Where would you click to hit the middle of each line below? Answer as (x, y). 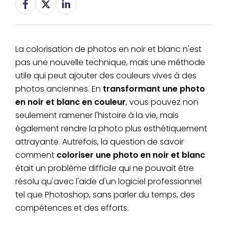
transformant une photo (154, 89)
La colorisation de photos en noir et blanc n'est (108, 49)
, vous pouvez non (162, 102)
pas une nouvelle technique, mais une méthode (110, 63)
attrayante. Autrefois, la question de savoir (99, 142)
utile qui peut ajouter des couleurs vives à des (106, 76)
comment (36, 155)
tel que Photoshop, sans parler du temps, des (105, 195)
